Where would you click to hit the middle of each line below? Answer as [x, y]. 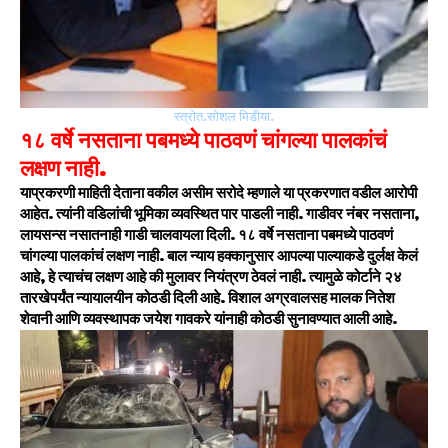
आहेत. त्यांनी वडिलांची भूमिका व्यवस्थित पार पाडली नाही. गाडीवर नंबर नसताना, [219, 214]
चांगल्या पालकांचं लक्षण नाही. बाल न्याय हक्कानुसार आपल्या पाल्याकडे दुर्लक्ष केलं [219, 256]
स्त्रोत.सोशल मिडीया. [224, 117]
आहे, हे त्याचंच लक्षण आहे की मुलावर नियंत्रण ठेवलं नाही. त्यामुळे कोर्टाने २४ [211, 277]
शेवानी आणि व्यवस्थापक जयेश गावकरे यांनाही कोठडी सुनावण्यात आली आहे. [208, 319]
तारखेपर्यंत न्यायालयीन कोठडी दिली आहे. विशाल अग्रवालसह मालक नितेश [207, 298]
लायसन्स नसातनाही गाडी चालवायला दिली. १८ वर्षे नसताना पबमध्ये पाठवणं [206, 235]
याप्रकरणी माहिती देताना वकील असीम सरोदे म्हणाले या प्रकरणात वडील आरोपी [218, 193]
